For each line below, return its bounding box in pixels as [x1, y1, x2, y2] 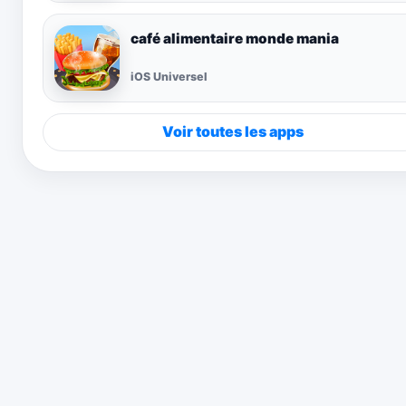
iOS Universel [130, 70, 208, 84]
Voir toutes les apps [162, 122, 304, 141]
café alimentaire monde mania [130, 29, 339, 47]
